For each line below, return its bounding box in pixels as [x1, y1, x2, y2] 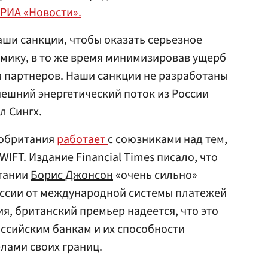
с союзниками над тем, [108, 131, 227, 148]
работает [57, 131, 108, 148]
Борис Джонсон [31, 167, 113, 184]
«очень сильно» [113, 167, 197, 184]
